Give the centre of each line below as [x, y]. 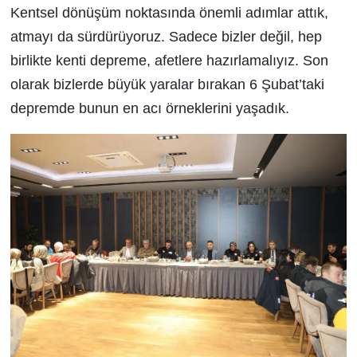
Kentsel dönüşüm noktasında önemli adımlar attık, [169, 12]
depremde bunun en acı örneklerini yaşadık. [149, 108]
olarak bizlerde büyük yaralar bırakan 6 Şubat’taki [167, 84]
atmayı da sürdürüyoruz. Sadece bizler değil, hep [166, 36]
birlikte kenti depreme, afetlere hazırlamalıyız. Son [169, 60]
